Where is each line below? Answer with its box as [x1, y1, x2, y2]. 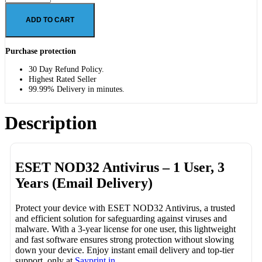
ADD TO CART [26, 16, 74, 25]
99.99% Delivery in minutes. [29, 84, 125, 94]
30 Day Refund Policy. [29, 64, 104, 74]
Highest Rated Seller [29, 74, 96, 84]
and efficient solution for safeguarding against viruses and [15, 213, 227, 224]
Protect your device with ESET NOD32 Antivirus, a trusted [15, 203, 236, 213]
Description [5, 112, 97, 133]
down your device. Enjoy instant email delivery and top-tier [15, 245, 235, 256]
